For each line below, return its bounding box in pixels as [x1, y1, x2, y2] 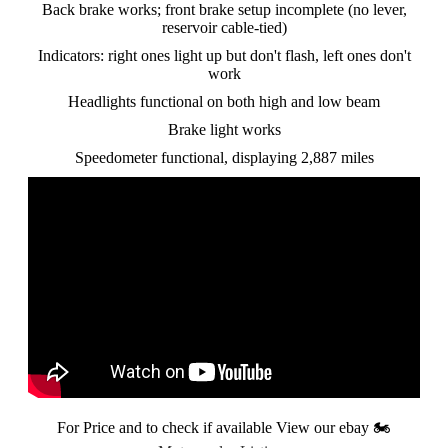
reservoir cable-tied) [161, 19, 287, 37]
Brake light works [167, 121, 281, 139]
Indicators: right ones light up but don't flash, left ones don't [37, 47, 411, 65]
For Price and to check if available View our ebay [57, 418, 373, 436]
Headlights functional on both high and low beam [68, 93, 380, 111]
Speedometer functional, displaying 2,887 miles [74, 149, 374, 167]
